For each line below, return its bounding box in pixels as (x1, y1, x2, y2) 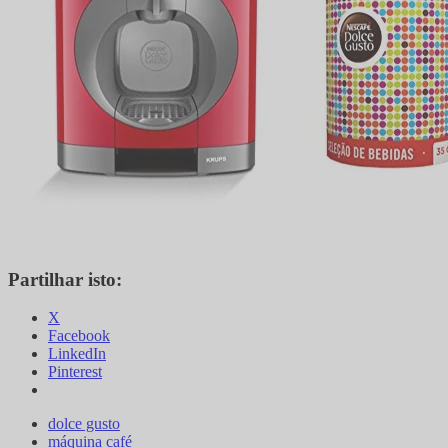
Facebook (48, 327, 110, 345)
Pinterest (48, 363, 102, 381)
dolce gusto (48, 415, 120, 433)
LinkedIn (48, 345, 106, 363)
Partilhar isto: (8, 268, 122, 290)
